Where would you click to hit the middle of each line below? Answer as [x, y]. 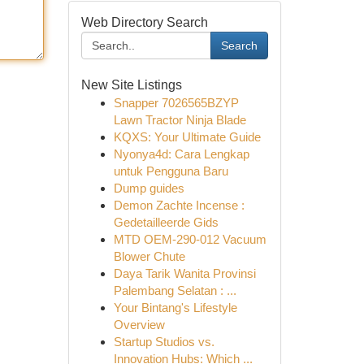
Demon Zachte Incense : [179, 205]
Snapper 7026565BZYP [176, 103]
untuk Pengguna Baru [171, 171]
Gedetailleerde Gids [166, 222]
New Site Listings [131, 85]
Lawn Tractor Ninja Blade [180, 120]
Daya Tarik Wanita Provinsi [184, 273]
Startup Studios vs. [164, 342]
